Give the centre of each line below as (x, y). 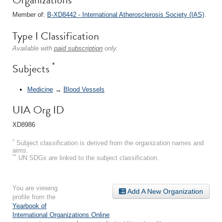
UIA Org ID (38, 110)
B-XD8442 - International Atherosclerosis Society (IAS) (126, 15)
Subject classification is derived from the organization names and (109, 143)
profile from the (34, 197)
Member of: (30, 15)
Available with (33, 48)
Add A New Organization (165, 191)
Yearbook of (29, 206)
